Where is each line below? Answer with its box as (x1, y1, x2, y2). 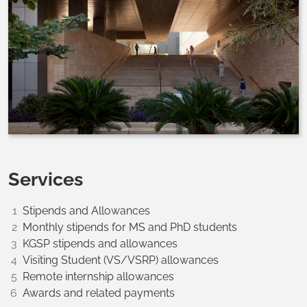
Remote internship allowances (23, 270, 180, 284)
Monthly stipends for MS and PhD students (23, 221, 240, 234)
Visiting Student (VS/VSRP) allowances (23, 254, 219, 267)
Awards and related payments (23, 286, 177, 300)
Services (8, 168, 87, 191)
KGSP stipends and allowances (23, 237, 177, 251)
